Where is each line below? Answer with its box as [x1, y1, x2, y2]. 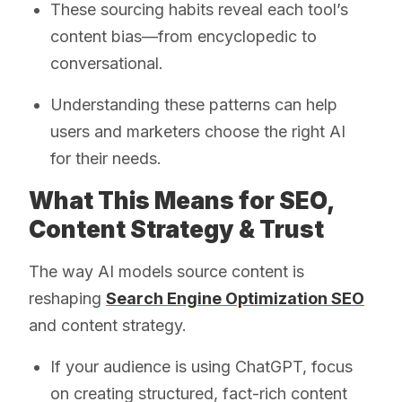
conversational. [50, 54, 163, 74]
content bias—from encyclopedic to [50, 27, 317, 47]
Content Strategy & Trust [29, 215, 324, 244]
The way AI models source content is [29, 262, 304, 282]
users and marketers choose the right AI [50, 122, 345, 142]
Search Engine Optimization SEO [106, 289, 364, 309]
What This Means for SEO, [29, 187, 335, 215]
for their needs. [50, 149, 162, 169]
